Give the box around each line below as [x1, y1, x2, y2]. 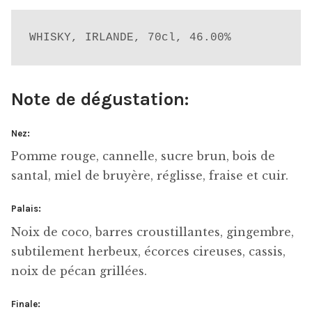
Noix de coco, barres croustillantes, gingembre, [11, 224, 294, 239]
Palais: [11, 203, 41, 214]
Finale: [11, 299, 40, 310]
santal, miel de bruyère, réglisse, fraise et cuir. [11, 168, 288, 182]
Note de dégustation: [11, 88, 189, 110]
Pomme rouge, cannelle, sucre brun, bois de [11, 148, 275, 163]
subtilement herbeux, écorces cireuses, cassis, [11, 244, 286, 258]
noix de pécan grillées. [11, 263, 147, 278]
